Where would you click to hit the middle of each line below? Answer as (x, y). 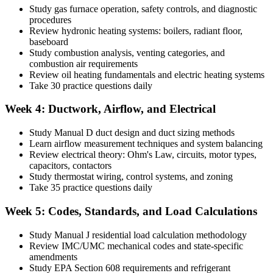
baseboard (49, 41)
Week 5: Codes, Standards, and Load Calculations (131, 211)
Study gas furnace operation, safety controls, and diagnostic (143, 9)
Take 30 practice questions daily (91, 85)
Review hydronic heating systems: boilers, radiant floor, (136, 30)
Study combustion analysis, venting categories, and (127, 52)
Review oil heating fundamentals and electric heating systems (147, 74)
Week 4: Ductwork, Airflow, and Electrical (110, 109)
